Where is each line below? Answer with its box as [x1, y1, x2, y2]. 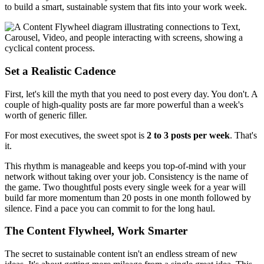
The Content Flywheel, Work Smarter [5, 225, 187, 237]
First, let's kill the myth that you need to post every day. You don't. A [5, 88, 258, 99]
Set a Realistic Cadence [5, 64, 115, 77]
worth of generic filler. [5, 110, 87, 120]
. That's [230, 130, 257, 140]
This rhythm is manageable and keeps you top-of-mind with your [5, 160, 246, 171]
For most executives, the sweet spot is [5, 130, 147, 140]
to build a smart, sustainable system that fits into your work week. [5, 2, 247, 12]
